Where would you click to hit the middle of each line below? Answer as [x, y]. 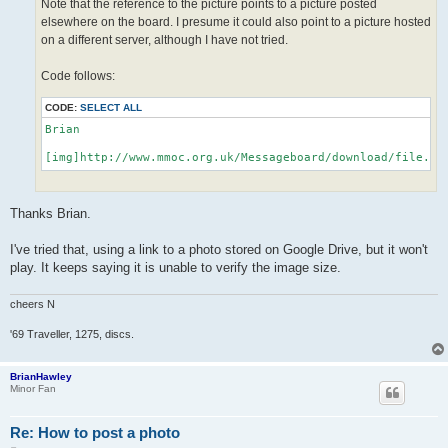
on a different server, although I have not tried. [164, 40]
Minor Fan [33, 389]
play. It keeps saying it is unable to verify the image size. [175, 267]
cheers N [32, 304]
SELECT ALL [111, 108]
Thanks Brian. [50, 213]
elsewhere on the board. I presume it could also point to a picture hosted [236, 22]
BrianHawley [41, 377]
